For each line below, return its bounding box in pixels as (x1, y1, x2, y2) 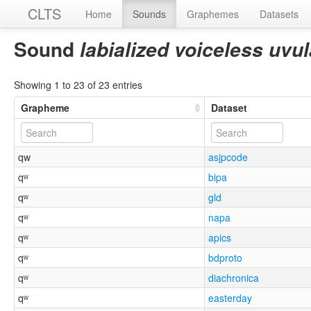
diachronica (208, 270, 260, 285)
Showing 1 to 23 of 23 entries (14, 77, 142, 92)
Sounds (133, 7, 166, 21)
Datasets (260, 7, 299, 21)
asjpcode (208, 149, 249, 164)
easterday (208, 290, 253, 305)
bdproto (208, 250, 243, 264)
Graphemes (187, 7, 239, 21)
